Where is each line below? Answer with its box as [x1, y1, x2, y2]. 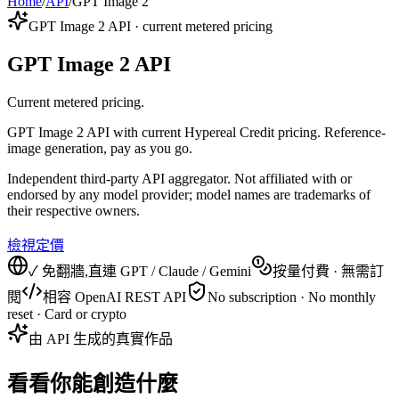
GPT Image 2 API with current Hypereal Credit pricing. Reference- [7, 125, 386, 141]
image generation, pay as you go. [7, 141, 192, 157]
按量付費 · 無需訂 [273, 264, 384, 280]
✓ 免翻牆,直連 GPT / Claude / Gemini [28, 264, 251, 280]
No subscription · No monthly [208, 289, 376, 305]
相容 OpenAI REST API [43, 289, 186, 305]
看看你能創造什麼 [7, 372, 178, 396]
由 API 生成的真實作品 [28, 331, 173, 347]
